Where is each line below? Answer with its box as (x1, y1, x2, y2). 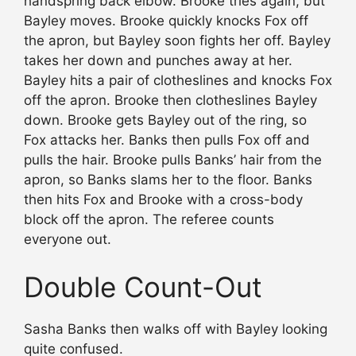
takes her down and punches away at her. (24, 52, 292, 69)
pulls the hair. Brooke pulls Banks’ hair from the (24, 152, 322, 168)
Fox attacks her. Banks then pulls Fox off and (24, 132, 310, 149)
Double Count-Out (24, 269, 262, 304)
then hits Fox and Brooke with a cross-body (24, 192, 303, 208)
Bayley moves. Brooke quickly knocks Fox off (24, 13, 308, 29)
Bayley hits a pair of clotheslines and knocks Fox (24, 72, 332, 89)
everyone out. (24, 231, 111, 248)
